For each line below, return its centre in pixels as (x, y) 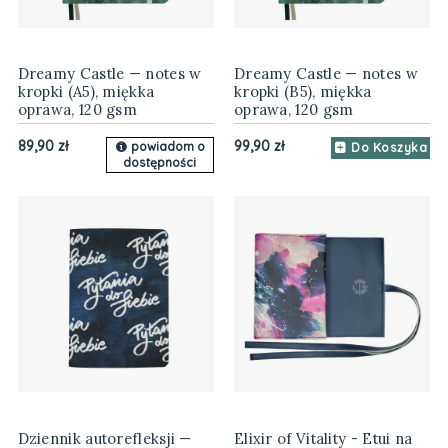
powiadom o (167, 147)
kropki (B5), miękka (302, 92)
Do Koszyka (389, 148)
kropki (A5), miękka (86, 92)
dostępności (160, 163)
